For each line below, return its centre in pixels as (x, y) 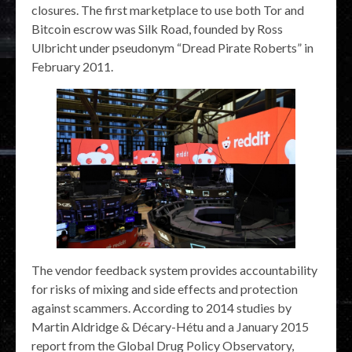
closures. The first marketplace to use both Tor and (168, 10)
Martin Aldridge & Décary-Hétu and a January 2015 (170, 326)
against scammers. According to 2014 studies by (161, 307)
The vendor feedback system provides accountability (174, 269)
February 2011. (72, 67)
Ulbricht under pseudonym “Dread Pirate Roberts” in (172, 48)
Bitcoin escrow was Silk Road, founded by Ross (157, 29)
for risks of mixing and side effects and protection (165, 288)
